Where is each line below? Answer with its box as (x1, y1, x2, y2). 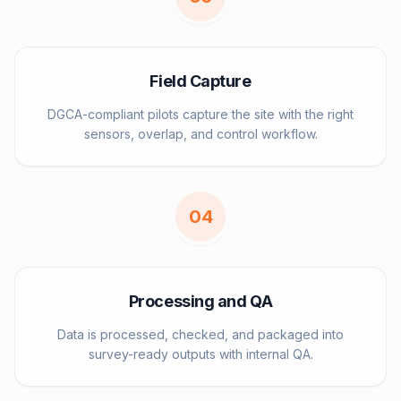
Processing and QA (128, 292, 273, 311)
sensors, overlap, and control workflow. (83, 126, 318, 141)
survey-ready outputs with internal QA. (88, 346, 313, 362)
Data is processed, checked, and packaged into (57, 327, 344, 342)
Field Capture (149, 72, 252, 90)
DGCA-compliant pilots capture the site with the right (47, 107, 354, 122)
